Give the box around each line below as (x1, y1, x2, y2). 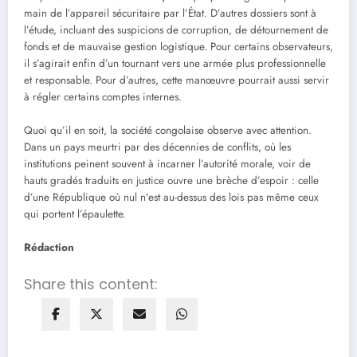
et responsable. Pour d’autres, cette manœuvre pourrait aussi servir (24, 73, 329, 88)
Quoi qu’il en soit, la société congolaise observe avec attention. (24, 123, 312, 139)
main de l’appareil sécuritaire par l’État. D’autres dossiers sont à (24, 6, 316, 22)
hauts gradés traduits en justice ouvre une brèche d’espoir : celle (24, 173, 319, 189)
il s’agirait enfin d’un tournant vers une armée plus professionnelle (24, 56, 326, 72)
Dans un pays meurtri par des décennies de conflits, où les (24, 139, 291, 155)
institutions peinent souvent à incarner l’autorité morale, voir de (24, 156, 311, 172)
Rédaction (24, 240, 74, 256)
